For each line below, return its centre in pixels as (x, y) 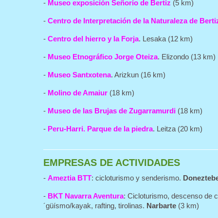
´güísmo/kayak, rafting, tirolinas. (95, 206)
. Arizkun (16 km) (138, 75)
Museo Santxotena (79, 75)
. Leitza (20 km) (178, 129)
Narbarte (161, 206)
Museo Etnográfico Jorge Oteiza (103, 57)
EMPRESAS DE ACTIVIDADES (112, 163)
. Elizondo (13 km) (187, 57)
